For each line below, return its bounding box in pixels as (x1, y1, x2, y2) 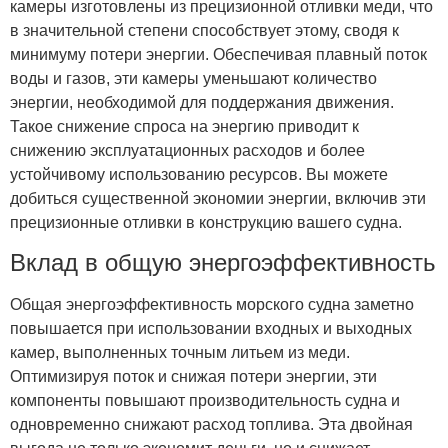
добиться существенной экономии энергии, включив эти (10, 189, 426, 207)
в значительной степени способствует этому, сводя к (10, 21, 399, 39)
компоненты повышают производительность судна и (10, 392, 400, 410)
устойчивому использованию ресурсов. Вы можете (10, 165, 388, 183)
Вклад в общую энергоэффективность (10, 249, 436, 277)
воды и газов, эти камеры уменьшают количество (10, 69, 377, 87)
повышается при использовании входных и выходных (10, 320, 412, 338)
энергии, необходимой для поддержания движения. (10, 93, 394, 111)
